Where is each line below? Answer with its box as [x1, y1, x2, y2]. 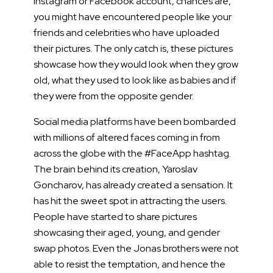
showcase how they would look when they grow [34, 57, 238, 71]
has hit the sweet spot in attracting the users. [34, 194, 227, 207]
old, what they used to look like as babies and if [34, 73, 236, 87]
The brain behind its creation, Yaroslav [34, 162, 197, 175]
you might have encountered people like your [34, 10, 232, 23]
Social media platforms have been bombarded [34, 115, 236, 128]
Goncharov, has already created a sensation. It [34, 178, 233, 191]
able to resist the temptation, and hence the [34, 257, 225, 271]
